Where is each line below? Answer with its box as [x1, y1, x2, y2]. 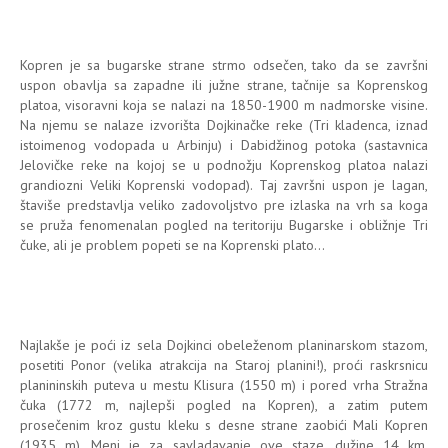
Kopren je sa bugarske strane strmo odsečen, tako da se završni [20, 55, 428, 74]
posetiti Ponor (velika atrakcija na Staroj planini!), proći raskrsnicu [20, 355, 428, 374]
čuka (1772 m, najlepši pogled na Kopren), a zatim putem [20, 395, 428, 414]
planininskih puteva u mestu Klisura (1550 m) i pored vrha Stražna [20, 375, 428, 394]
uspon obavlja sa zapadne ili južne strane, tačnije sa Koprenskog [20, 75, 428, 94]
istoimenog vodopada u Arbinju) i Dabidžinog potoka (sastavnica [20, 135, 428, 154]
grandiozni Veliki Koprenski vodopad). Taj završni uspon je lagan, [20, 175, 428, 194]
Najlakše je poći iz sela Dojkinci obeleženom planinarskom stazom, [20, 335, 428, 354]
